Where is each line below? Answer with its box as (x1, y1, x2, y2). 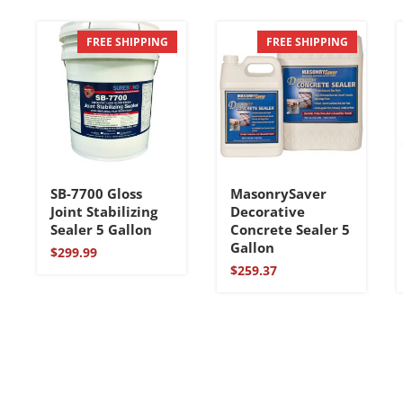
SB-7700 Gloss (50, 184, 143, 202)
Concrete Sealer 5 (230, 219, 351, 238)
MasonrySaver (230, 184, 327, 202)
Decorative (230, 201, 306, 220)
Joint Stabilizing (50, 201, 158, 220)
